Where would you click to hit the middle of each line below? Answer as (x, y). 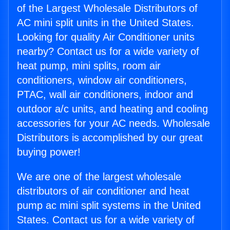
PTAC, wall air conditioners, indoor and (105, 95)
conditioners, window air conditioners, (102, 80)
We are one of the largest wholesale (99, 177)
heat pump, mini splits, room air (89, 66)
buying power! (49, 152)
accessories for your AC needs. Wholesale (113, 123)
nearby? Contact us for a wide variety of (108, 52)
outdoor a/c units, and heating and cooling (112, 109)
